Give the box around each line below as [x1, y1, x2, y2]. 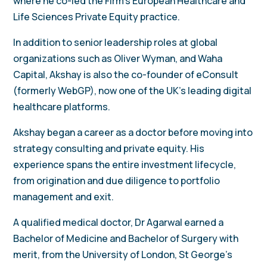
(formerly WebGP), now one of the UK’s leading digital [13, 84, 252, 98]
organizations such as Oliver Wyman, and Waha [13, 52, 223, 66]
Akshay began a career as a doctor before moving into [13, 126, 253, 139]
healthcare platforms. [13, 100, 111, 114]
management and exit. [13, 190, 114, 204]
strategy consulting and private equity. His [13, 142, 205, 156]
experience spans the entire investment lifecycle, [13, 158, 237, 172]
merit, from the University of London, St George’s [13, 248, 233, 262]
